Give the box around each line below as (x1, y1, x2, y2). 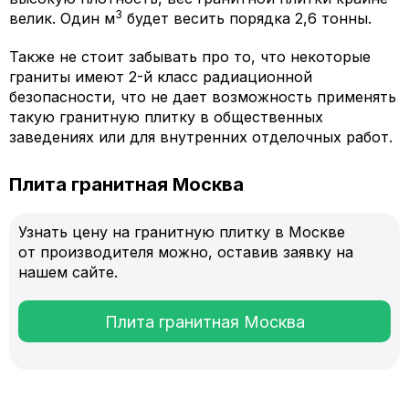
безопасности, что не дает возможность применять (9, 88, 396, 106)
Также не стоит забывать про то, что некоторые (9, 47, 371, 66)
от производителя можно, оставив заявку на (18, 243, 353, 261)
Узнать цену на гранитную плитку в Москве (18, 223, 345, 241)
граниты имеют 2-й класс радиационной (9, 68, 312, 86)
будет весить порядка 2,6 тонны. (122, 9, 372, 27)
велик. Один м (9, 9, 115, 27)
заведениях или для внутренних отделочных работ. (9, 128, 393, 146)
